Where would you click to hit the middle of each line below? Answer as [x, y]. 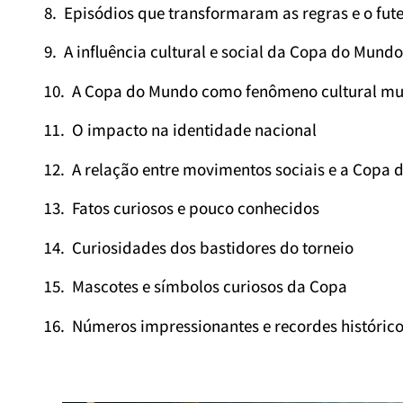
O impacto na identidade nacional [194, 130]
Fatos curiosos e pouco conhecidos [196, 208]
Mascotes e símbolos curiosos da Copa [210, 286]
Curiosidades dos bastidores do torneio [213, 247]
